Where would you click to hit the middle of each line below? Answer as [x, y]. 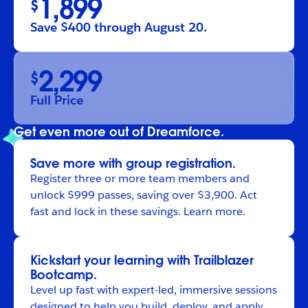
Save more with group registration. [133, 164]
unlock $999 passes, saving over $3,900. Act [144, 195]
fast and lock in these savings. [107, 212]
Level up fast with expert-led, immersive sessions [154, 290]
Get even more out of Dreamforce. [119, 132]
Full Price [57, 100]
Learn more [213, 212]
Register [51, 179]
